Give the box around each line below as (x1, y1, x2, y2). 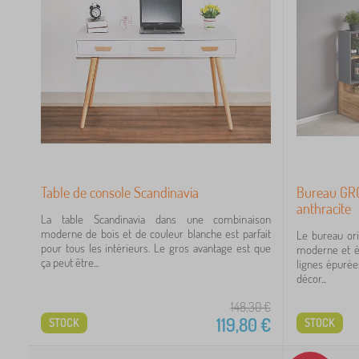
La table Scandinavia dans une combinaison (41, 212, 271, 227)
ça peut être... (41, 255, 99, 270)
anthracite (296, 200, 351, 217)
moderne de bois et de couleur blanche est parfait (41, 226, 271, 241)
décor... (296, 271, 326, 286)
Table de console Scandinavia (41, 184, 199, 201)
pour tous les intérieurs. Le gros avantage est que (41, 240, 271, 256)
